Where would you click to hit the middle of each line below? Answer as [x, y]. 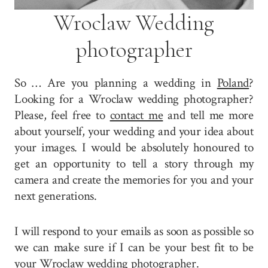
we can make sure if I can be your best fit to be [134, 247]
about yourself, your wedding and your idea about [134, 131]
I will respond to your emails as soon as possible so [134, 231]
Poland [233, 83]
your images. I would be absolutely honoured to [134, 147]
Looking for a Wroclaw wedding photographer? [134, 99]
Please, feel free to [62, 115]
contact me [136, 115]
